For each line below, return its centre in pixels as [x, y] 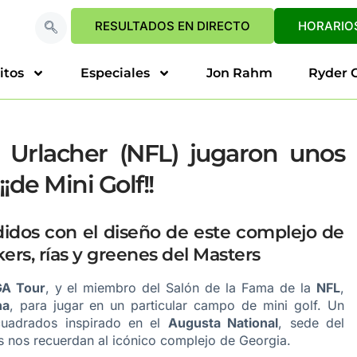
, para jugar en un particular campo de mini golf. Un [177, 305]
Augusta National [223, 323]
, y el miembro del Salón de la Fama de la [181, 288]
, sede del [312, 323]
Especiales [115, 73]
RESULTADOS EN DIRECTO [173, 26]
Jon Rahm [239, 73]
